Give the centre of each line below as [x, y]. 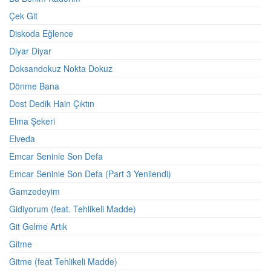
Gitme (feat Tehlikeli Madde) [63, 261]
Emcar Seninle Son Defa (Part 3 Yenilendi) [90, 174]
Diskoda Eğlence [41, 33]
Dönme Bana [34, 86]
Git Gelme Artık [38, 226]
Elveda [22, 139]
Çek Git [23, 16]
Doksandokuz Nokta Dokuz [61, 68]
